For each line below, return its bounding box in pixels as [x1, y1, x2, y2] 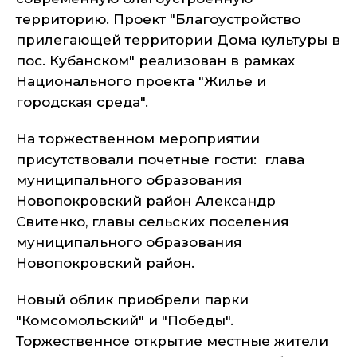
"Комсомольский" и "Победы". [16, 312, 233, 328]
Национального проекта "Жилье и [16, 73, 266, 89]
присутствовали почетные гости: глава [16, 151, 304, 167]
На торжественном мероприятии [16, 131, 260, 147]
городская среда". [16, 94, 148, 110]
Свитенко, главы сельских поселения [16, 214, 289, 229]
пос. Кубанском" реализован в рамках [16, 53, 295, 69]
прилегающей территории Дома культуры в [16, 32, 340, 48]
